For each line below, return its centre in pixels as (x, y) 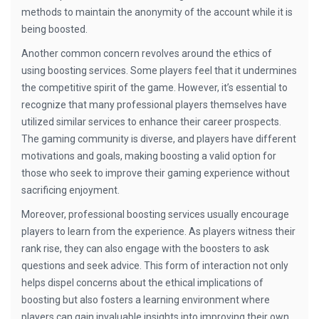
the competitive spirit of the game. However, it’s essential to (155, 88)
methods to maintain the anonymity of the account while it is (157, 12)
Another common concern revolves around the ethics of (147, 53)
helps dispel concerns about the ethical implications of (142, 283)
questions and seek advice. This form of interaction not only (155, 266)
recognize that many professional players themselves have (154, 105)
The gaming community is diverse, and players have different (159, 139)
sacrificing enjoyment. (70, 190)
